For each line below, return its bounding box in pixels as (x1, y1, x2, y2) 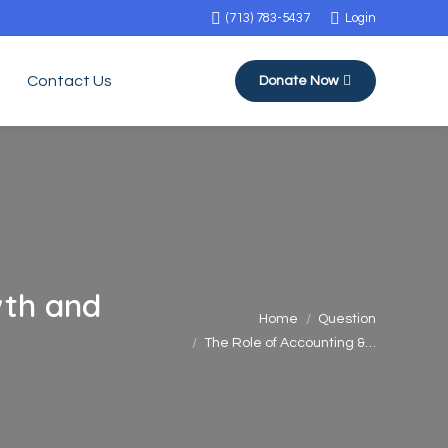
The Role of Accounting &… (204, 336, 376, 350)
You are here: (104, 301, 201, 317)
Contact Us (27, 73, 112, 89)
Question (318, 312, 376, 326)
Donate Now (259, 74, 338, 88)
